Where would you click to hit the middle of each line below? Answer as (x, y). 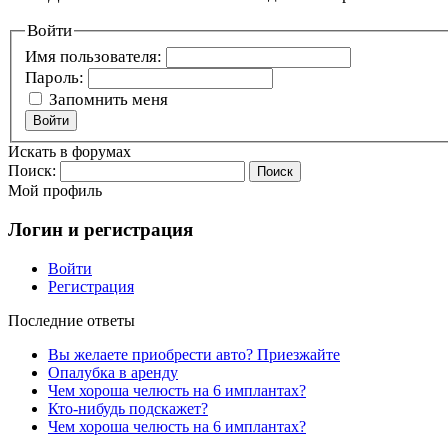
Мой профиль (55, 191)
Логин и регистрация (100, 230)
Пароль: (56, 77)
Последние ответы (71, 320)
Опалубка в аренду (113, 372)
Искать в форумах (69, 152)
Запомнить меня (108, 99)
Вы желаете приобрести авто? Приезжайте (194, 354)
